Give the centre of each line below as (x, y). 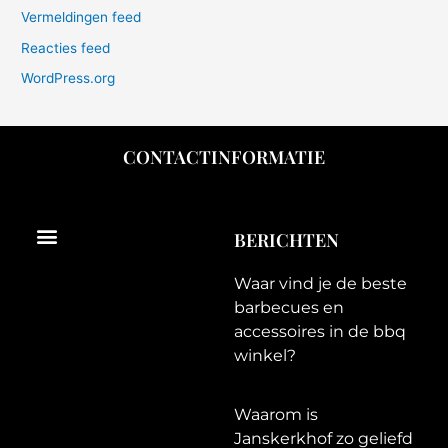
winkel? (265, 356)
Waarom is (276, 415)
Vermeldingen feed (81, 17)
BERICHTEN (286, 240)
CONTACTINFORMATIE (224, 157)
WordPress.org (68, 78)
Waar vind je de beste (320, 284)
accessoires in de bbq (320, 332)
